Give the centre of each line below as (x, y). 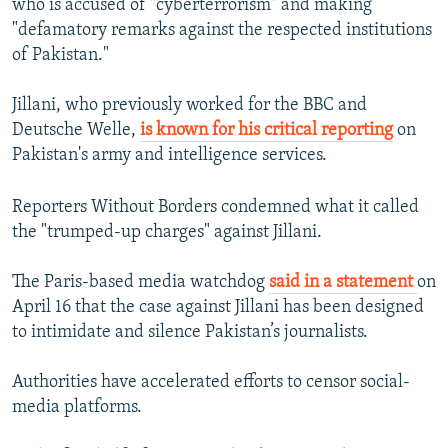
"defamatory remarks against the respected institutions (222, 31)
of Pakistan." (60, 56)
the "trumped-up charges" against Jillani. (167, 233)
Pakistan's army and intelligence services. (169, 156)
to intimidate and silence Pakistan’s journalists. (190, 333)
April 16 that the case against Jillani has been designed (218, 308)
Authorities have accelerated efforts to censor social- (211, 383)
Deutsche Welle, (76, 131)
